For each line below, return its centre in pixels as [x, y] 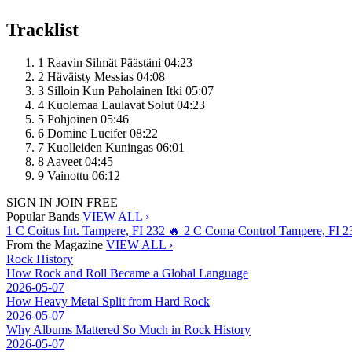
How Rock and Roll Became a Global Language [127, 273]
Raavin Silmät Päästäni [104, 63]
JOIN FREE [87, 203]
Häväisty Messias [90, 77]
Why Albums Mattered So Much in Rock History [128, 330]
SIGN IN [29, 203]
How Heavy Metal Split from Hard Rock [108, 302]
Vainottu [68, 176]
